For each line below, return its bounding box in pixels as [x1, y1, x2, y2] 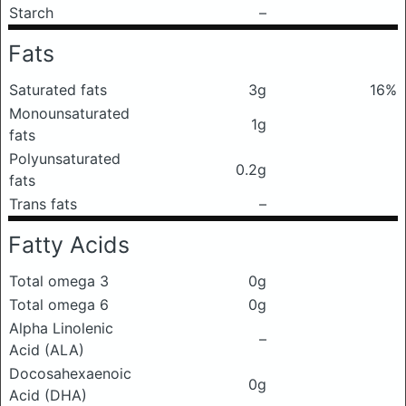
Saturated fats [9, 81, 107, 99]
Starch [9, 4, 53, 22]
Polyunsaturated [9, 150, 121, 168]
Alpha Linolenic [9, 319, 113, 337]
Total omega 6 [9, 295, 109, 314]
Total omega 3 [9, 272, 109, 290]
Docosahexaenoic [9, 364, 131, 382]
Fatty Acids [8, 231, 130, 258]
